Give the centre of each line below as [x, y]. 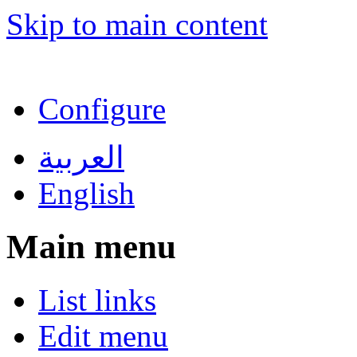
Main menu [91, 246]
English [86, 193]
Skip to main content [137, 24]
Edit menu [103, 335]
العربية [81, 157]
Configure [102, 109]
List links [97, 300]
